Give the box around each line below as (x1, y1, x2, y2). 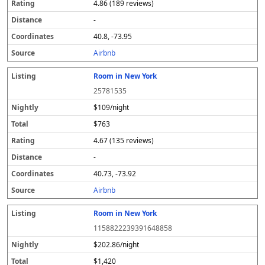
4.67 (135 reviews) (93, 135, 154, 146)
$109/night (93, 102, 130, 112)
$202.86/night (93, 240, 140, 250)
